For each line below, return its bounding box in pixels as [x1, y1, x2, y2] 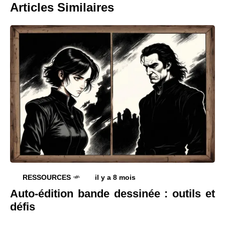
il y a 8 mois [95, 173, 136, 181]
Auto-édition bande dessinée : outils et [10, 187, 215, 200]
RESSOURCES [23, 173, 71, 181]
